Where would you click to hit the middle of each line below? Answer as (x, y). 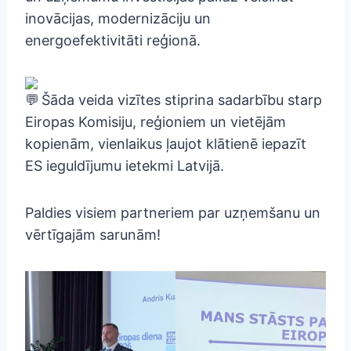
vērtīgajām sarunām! (93, 234)
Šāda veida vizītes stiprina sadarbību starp (180, 100)
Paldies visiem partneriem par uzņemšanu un (173, 212)
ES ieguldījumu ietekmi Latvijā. (125, 165)
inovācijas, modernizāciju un (118, 18)
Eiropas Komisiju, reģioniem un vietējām (156, 121)
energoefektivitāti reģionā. (113, 40)
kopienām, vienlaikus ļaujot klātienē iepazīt (166, 143)
